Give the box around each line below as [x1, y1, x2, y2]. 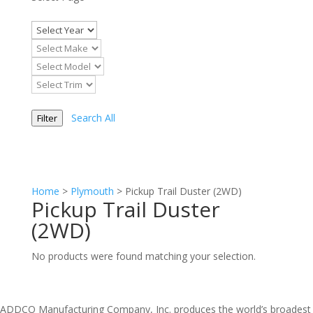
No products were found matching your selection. [31, 249, 256, 263]
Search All [71, 110, 115, 124]
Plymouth [70, 184, 114, 198]
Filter [36, 111, 57, 124]
